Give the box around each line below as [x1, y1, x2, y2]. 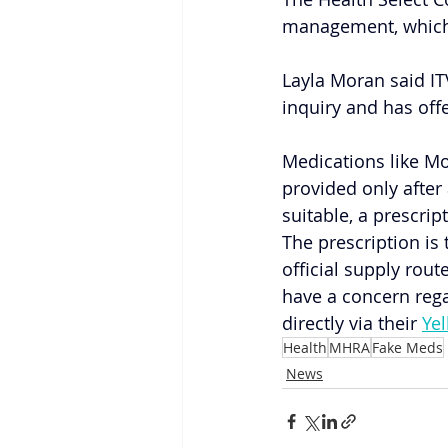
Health [283, 337, 327, 357]
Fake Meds [372, 337, 443, 357]
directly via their [282, 310, 417, 335]
